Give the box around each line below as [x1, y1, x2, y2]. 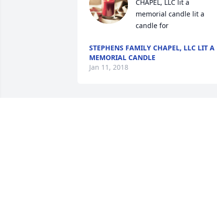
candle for [136, 21, 169, 31]
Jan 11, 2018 [89, 62, 128, 72]
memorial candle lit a [136, 9, 204, 19]
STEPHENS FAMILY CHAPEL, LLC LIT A [89, 43, 215, 53]
